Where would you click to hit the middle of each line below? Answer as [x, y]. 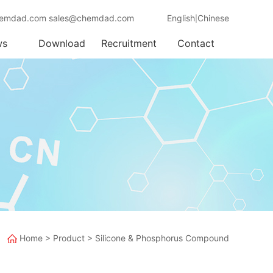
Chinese [213, 18]
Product [69, 238]
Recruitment [129, 43]
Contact [196, 43]
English [181, 18]
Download [62, 43]
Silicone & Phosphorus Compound [162, 238]
